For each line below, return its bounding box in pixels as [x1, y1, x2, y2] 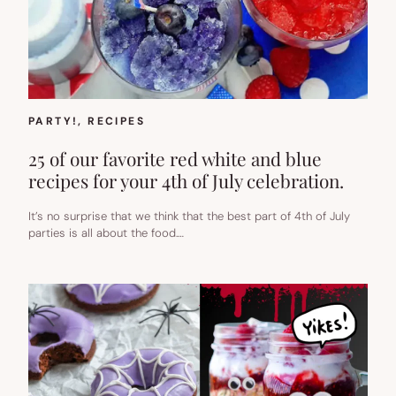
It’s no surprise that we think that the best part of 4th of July [28, 209, 350, 225]
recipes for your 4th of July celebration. [28, 168, 344, 194]
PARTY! [28, 114, 79, 129]
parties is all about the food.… [28, 225, 184, 241]
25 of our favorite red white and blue [28, 146, 322, 171]
